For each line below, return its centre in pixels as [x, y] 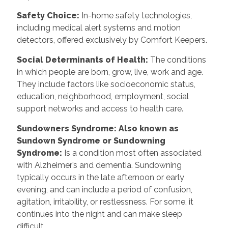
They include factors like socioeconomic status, [106, 84]
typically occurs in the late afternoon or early [100, 177]
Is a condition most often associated [132, 153]
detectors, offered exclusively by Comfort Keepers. [112, 40]
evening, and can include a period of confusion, [104, 189]
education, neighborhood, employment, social [103, 96]
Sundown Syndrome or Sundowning [91, 140]
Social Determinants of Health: [82, 60]
